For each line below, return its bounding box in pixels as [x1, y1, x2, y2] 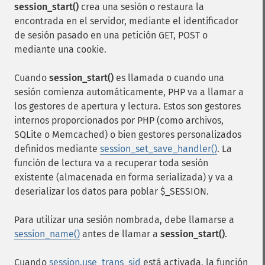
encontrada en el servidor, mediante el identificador [14, 15, 238, 27]
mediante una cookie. [14, 44, 106, 55]
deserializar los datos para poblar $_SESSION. [14, 186, 209, 197]
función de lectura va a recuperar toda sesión [14, 157, 208, 169]
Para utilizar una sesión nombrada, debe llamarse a [14, 214, 234, 225]
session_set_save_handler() [100, 143, 217, 154]
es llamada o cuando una [114, 72, 224, 83]
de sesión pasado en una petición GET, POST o [14, 30, 208, 41]
